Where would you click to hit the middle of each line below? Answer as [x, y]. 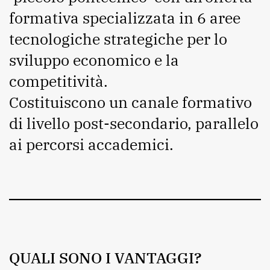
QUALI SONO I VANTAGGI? [105, 258]
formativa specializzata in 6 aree [125, 18]
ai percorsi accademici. [91, 145]
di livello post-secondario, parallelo [134, 124]
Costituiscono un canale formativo [130, 102]
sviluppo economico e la [94, 60]
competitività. [58, 81]
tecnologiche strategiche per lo [118, 39]
